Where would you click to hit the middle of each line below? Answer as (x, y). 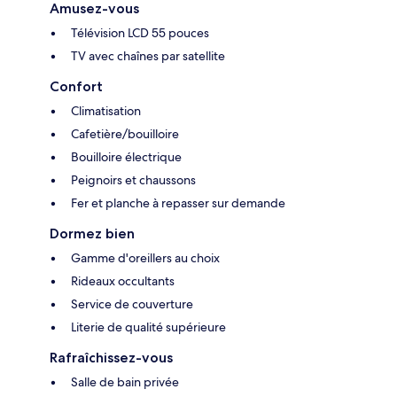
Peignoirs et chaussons (133, 179)
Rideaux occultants (123, 280)
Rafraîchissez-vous (111, 357)
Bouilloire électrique (126, 156)
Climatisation (106, 110)
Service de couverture (132, 304)
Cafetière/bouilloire (125, 133)
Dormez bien (92, 233)
